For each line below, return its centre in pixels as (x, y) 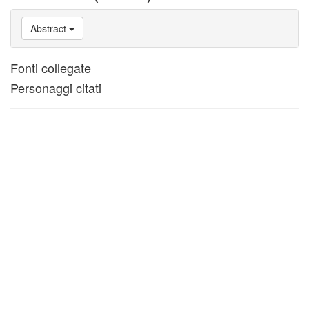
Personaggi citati (56, 88)
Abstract (48, 28)
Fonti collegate (51, 68)
